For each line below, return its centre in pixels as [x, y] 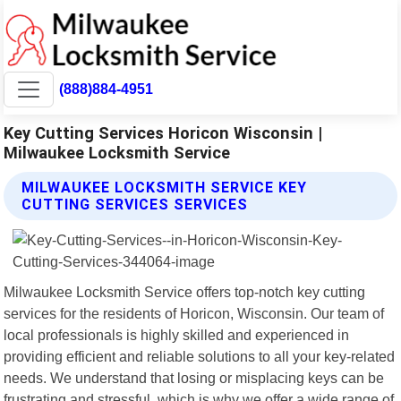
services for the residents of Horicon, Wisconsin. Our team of [194, 313]
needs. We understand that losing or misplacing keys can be [194, 377]
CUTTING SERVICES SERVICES [135, 204]
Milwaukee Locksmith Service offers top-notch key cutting [185, 291]
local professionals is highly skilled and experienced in [177, 334]
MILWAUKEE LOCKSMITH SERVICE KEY [165, 187]
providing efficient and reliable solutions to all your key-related [200, 356]
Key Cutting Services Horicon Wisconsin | [163, 132]
